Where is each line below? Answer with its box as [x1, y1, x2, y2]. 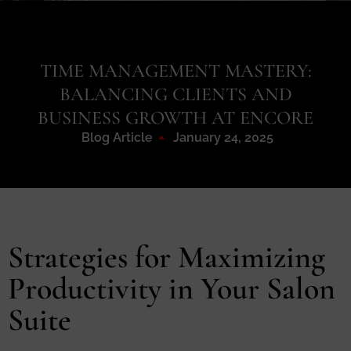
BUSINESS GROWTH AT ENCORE [38, 107, 313, 130]
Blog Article [81, 130, 153, 146]
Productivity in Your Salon [8, 270, 335, 308]
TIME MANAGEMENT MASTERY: [39, 60, 312, 83]
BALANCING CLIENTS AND [59, 83, 292, 107]
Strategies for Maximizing [8, 238, 325, 277]
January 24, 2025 [173, 130, 273, 146]
